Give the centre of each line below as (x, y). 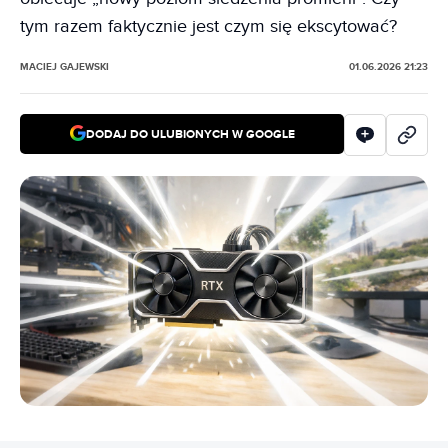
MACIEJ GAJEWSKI (64, 67)
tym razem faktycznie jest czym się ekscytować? (208, 26)
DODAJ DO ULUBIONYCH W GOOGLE (190, 134)
